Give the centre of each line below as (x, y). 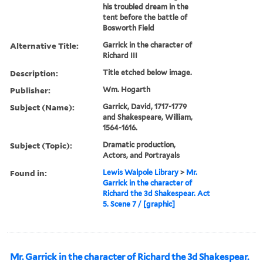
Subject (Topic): (41, 145)
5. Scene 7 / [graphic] (139, 204)
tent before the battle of (145, 17)
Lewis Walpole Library (141, 172)
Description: (34, 73)
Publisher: (30, 90)
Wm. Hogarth (127, 89)
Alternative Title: (44, 45)
